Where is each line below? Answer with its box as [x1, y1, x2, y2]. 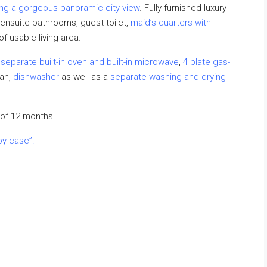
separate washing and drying [110, 72, 226, 82]
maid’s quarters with [131, 17, 211, 28]
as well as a [59, 72, 110, 82]
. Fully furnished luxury [139, 2, 226, 13]
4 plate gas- [183, 57, 230, 67]
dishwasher [13, 72, 59, 82]
